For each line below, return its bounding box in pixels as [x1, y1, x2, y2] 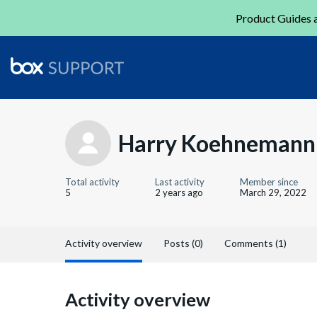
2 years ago [155, 187, 203, 198]
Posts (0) [163, 237, 203, 249]
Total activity [65, 176, 120, 188]
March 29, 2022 [240, 187, 306, 198]
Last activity [155, 176, 204, 188]
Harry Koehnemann [118, 129, 316, 157]
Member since [240, 176, 298, 188]
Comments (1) [224, 237, 287, 249]
